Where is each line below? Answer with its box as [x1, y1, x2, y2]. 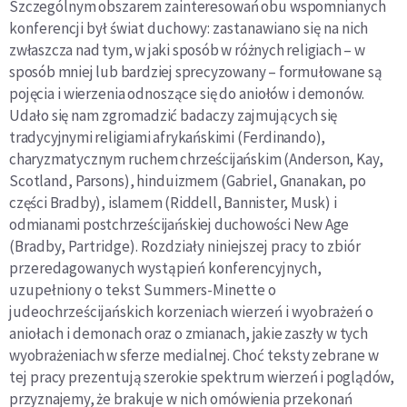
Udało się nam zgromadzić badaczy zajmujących [9, 105, 319, 126]
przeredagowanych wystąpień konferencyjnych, [9, 258, 322, 279]
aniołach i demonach [9, 323, 144, 344]
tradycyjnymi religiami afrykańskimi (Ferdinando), [9, 127, 326, 148]
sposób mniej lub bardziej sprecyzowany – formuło [9, 62, 332, 83]
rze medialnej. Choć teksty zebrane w [139, 345, 379, 366]
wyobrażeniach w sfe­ [9, 345, 140, 366]
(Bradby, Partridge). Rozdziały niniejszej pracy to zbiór [9, 236, 361, 257]
